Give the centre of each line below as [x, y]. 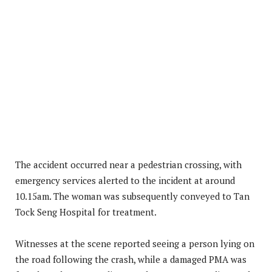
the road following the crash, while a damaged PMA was [131, 259]
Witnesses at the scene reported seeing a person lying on [135, 243]
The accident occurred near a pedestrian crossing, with [128, 164]
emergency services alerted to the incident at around [125, 180]
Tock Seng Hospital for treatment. [86, 212]
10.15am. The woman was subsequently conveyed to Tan [132, 196]
